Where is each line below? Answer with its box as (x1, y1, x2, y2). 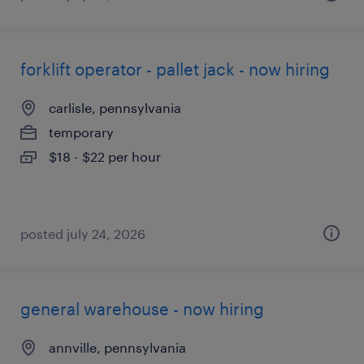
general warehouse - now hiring (20, 299, 264, 318)
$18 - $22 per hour (49, 149, 161, 164)
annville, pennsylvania (49, 340, 186, 355)
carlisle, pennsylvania (49, 100, 181, 115)
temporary (49, 124, 114, 140)
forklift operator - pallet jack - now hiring (20, 59, 330, 79)
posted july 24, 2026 (20, 226, 145, 241)
